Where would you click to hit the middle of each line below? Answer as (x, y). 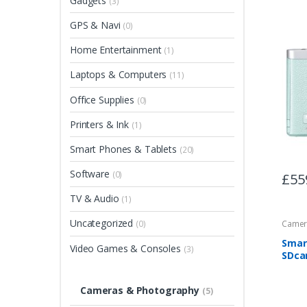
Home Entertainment (117, 50)
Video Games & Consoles (127, 248)
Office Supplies (103, 99)
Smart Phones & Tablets (125, 149)
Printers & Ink (101, 124)
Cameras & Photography (141, 290)
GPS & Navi (97, 25)
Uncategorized (103, 223)
